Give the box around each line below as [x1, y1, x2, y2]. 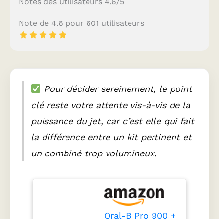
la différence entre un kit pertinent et [31, 132, 192, 143]
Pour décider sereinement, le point [41, 84, 192, 94]
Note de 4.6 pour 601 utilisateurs [18, 19, 144, 28]
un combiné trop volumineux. [31, 148, 157, 159]
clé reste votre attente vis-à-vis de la [31, 100, 190, 110]
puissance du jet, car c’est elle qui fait [31, 116, 194, 127]
